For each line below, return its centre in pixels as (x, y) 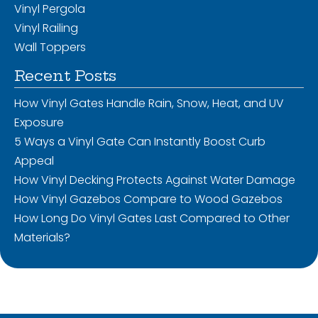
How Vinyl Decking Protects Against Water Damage (155, 180)
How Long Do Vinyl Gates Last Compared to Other (152, 219)
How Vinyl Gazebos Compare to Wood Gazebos (148, 199)
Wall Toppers (50, 47)
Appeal (34, 161)
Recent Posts (65, 76)
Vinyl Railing (46, 28)
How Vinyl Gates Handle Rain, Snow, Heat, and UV (149, 104)
